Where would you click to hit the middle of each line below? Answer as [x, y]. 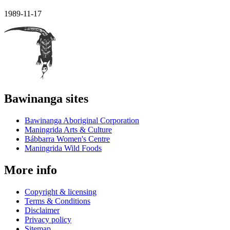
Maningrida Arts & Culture [68, 129]
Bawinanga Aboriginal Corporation [82, 120]
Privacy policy [48, 219]
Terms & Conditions [57, 201]
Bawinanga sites [46, 98]
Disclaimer [42, 210]
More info [31, 170]
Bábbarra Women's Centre [67, 139]
